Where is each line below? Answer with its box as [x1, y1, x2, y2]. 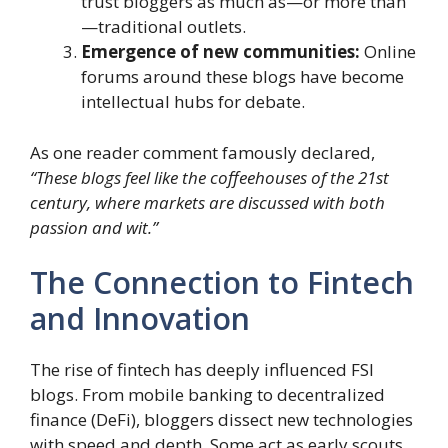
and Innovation [30, 298, 250, 340]
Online [360, 40, 416, 64]
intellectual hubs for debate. [81, 90, 305, 114]
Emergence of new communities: [81, 40, 360, 64]
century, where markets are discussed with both [30, 190, 385, 214]
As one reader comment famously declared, [30, 140, 375, 164]
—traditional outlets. [81, 15, 246, 39]
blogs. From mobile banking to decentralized [30, 383, 385, 407]
